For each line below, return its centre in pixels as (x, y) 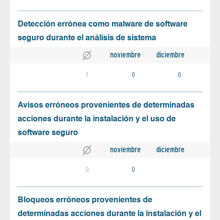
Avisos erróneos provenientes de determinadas (106, 105)
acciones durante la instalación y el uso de (97, 119)
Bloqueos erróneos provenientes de (85, 201)
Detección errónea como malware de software (103, 24)
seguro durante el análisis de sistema (87, 38)
